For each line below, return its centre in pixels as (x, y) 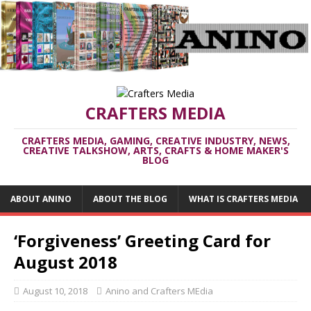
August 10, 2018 (55, 291)
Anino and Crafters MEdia (159, 291)
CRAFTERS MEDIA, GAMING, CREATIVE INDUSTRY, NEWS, (155, 140)
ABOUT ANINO (41, 199)
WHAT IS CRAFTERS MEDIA (243, 199)
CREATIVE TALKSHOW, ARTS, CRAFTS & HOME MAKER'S (155, 150)
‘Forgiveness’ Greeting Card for (142, 240)
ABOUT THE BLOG (130, 199)
